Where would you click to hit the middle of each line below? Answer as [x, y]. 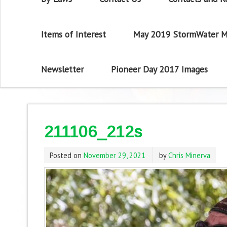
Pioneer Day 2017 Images [159, 69]
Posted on [66, 155]
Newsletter [63, 69]
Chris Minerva [189, 155]
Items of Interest [74, 34]
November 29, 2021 [114, 155]
